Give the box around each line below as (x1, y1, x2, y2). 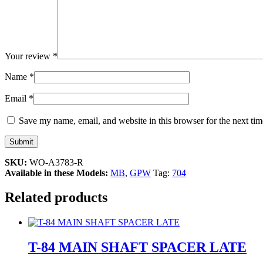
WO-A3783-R (29, 157, 83, 167)
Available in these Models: (5, 167, 108, 178)
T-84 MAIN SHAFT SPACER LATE (28, 240, 247, 255)
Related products (5, 190, 107, 205)
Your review (5, 50, 53, 61)
